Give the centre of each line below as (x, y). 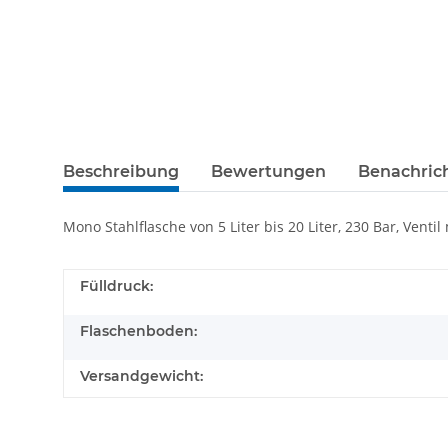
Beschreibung (121, 172)
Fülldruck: (116, 286)
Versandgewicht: (141, 376)
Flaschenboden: (138, 331)
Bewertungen (268, 172)
